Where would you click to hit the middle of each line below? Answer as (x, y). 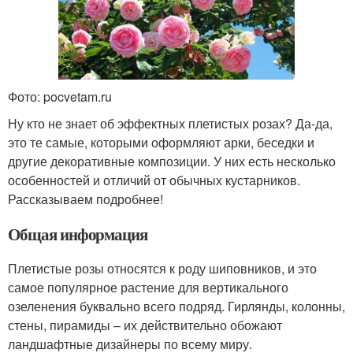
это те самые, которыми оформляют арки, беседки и (161, 142)
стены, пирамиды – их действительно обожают (145, 325)
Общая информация (78, 234)
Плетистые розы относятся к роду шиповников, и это (162, 268)
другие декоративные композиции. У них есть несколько (172, 161)
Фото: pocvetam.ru (60, 96)
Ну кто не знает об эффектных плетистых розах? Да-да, (170, 123)
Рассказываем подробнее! (85, 199)
